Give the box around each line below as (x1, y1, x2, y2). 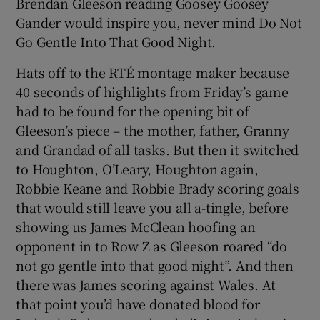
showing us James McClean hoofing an (16, 216, 256, 236)
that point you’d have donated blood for (16, 294, 260, 313)
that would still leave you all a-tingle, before (16, 197, 289, 216)
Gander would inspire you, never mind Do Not (16, 12, 302, 31)
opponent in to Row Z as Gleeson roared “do (16, 236, 288, 255)
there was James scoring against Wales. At (16, 274, 276, 294)
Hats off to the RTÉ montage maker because (16, 62, 290, 81)
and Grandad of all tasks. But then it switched (16, 139, 299, 159)
